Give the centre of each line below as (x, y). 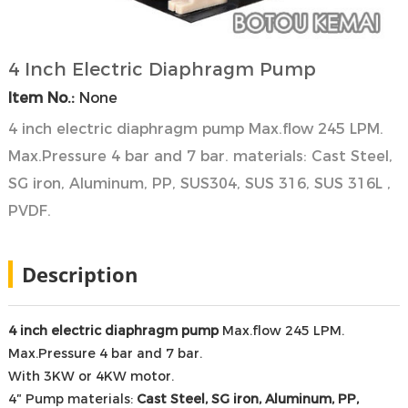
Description (79, 275)
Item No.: (41, 98)
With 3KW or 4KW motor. (91, 377)
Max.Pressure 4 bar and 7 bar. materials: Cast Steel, (200, 157)
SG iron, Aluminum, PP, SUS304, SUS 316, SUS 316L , (199, 184)
